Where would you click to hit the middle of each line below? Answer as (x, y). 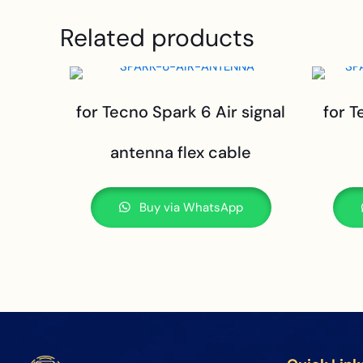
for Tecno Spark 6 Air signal (181, 112)
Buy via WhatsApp (189, 207)
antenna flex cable (181, 152)
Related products (157, 38)
